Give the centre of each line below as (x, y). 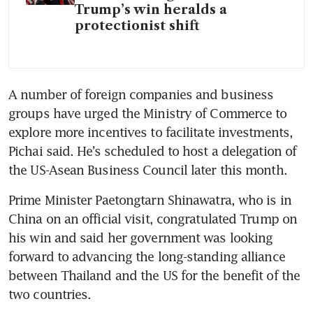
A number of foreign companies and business (141, 94)
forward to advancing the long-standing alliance (147, 256)
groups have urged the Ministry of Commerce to (148, 113)
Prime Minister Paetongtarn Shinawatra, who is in (150, 199)
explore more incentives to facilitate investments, (151, 132)
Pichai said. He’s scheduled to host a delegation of (153, 151)
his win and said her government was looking (141, 237)
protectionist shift (139, 26)
